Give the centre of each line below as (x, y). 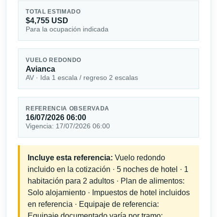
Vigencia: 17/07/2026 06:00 (68, 126)
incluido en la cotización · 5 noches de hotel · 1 (108, 170)
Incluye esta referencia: (70, 158)
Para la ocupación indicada (67, 29)
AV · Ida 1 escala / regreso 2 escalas (82, 77)
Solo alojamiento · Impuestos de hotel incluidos (109, 193)
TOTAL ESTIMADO (53, 11)
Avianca (41, 69)
